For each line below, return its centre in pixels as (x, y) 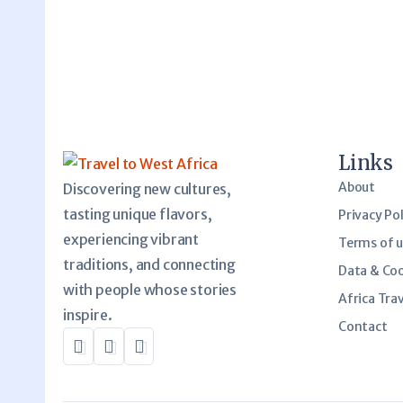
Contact (363, 327)
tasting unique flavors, (138, 214)
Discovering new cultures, (148, 188)
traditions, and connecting (149, 264)
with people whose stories (150, 289)
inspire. (88, 314)
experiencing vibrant (131, 239)
